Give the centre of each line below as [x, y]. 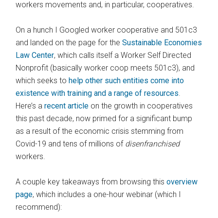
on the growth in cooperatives [141, 106]
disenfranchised [153, 144]
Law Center [35, 55]
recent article [67, 106]
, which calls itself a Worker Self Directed [123, 55]
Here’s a [30, 106]
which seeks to [42, 80]
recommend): [39, 207]
